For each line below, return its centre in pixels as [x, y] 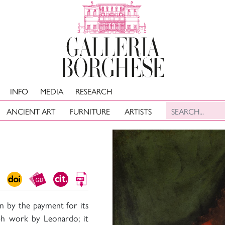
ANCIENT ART [31, 111]
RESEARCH [94, 91]
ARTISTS [138, 111]
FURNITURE [90, 111]
